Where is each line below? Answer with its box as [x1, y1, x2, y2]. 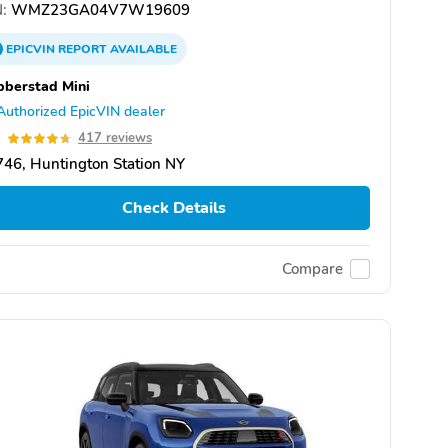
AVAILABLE [107, 41, 177, 58]
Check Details [121, 197, 226, 220]
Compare [282, 259, 343, 280]
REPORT [58, 41, 107, 58]
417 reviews [78, 129, 152, 148]
